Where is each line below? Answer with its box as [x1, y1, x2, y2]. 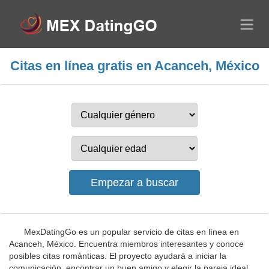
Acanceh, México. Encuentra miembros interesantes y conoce [9, 239, 244, 249]
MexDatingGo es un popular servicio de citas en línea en [24, 227, 239, 237]
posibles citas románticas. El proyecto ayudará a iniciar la [9, 251, 226, 261]
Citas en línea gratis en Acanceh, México [10, 58, 259, 73]
